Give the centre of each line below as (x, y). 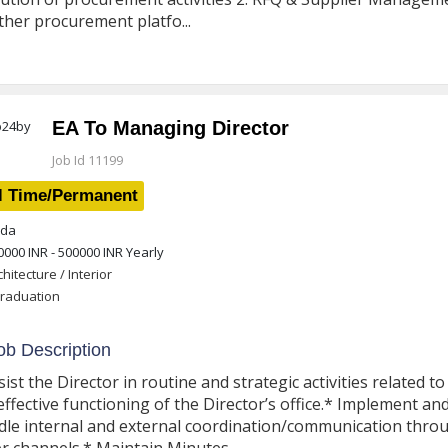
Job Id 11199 (87, 160)
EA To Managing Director (170, 128)
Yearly (143, 252)
